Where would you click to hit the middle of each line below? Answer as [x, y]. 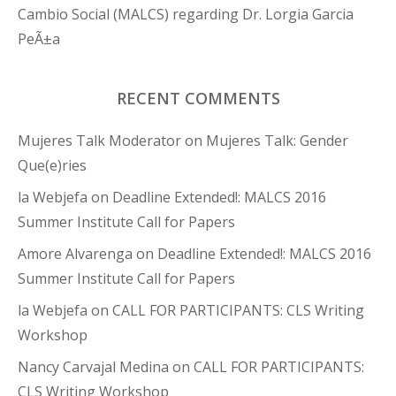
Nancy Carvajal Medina [93, 367]
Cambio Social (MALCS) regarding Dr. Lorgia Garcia [186, 15]
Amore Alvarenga [75, 254]
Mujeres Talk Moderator [99, 141]
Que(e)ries [52, 166]
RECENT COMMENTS [198, 99]
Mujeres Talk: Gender [277, 141]
